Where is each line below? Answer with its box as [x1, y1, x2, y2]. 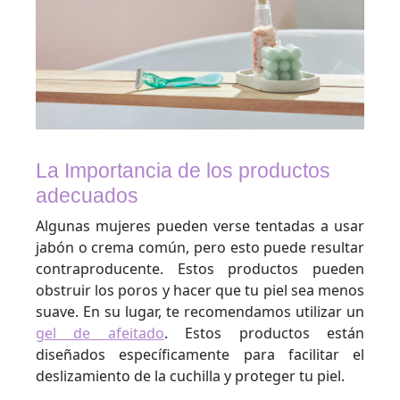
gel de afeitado [36, 322, 164, 343]
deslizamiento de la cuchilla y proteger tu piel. [36, 365, 345, 386]
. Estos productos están [163, 322, 365, 343]
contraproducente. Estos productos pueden [36, 258, 364, 279]
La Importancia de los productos [36, 158, 330, 182]
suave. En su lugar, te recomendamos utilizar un [36, 301, 364, 321]
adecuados [36, 183, 138, 207]
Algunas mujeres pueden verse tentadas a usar [36, 215, 364, 236]
